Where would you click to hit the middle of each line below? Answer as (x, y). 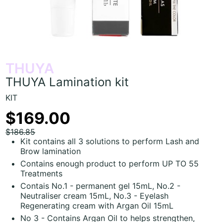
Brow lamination (51, 151)
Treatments (42, 173)
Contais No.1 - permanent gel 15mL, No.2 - (101, 186)
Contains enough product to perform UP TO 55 (110, 163)
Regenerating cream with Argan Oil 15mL (97, 205)
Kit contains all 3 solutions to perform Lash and (110, 141)
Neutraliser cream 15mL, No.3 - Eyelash (95, 195)
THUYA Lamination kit (67, 82)
